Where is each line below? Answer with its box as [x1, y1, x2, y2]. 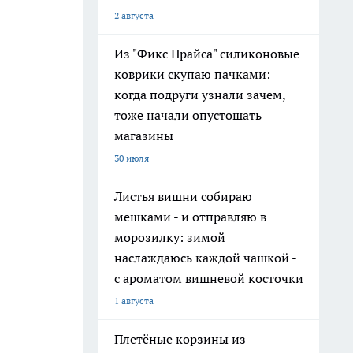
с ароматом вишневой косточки [114, 270, 303, 286]
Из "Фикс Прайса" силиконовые [114, 46, 299, 61]
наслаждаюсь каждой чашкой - [114, 250, 297, 266]
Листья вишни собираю [114, 188, 252, 204]
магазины [114, 128, 173, 143]
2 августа [114, 9, 154, 21]
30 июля [114, 152, 149, 164]
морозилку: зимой [114, 229, 225, 245]
